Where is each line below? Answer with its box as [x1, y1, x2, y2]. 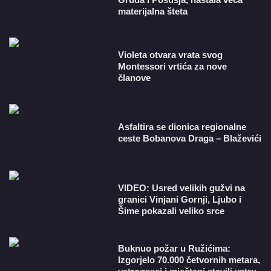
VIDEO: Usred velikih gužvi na [118, 182, 246, 193]
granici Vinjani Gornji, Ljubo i [118, 194, 242, 204]
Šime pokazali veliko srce [118, 205, 225, 216]
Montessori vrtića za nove [118, 60, 227, 71]
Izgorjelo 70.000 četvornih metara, [118, 255, 261, 265]
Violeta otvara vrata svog [118, 49, 223, 60]
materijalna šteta [118, 5, 188, 16]
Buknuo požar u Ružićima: [118, 243, 231, 253]
